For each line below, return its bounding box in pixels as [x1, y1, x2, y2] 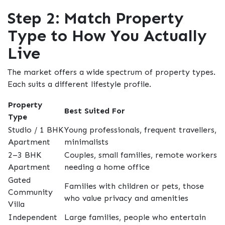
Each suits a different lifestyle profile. [8, 79, 151, 89]
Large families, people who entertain [64, 212, 206, 222]
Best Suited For [64, 106, 125, 116]
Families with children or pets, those [64, 181, 204, 191]
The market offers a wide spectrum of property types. [8, 67, 215, 77]
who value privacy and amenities [64, 193, 188, 203]
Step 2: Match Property [8, 9, 184, 28]
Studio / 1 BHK [8, 125, 63, 135]
